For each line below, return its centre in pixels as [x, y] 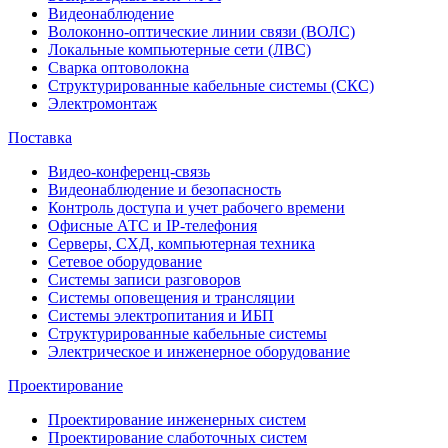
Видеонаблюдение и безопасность [164, 189]
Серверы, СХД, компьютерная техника [181, 243]
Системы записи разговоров [144, 279]
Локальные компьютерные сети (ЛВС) [179, 49]
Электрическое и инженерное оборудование [199, 351]
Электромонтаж [102, 103]
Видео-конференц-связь [129, 171]
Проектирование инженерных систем [177, 419]
